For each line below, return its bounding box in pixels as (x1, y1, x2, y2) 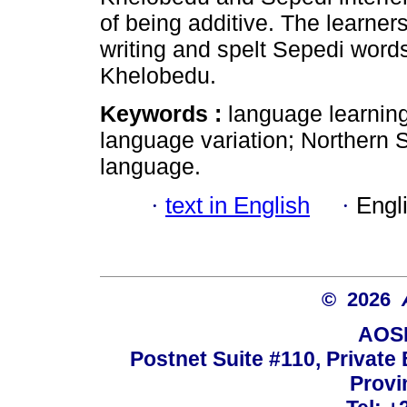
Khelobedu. (100, 63, 216, 89)
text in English (165, 192, 310, 218)
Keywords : (100, 101, 228, 127)
